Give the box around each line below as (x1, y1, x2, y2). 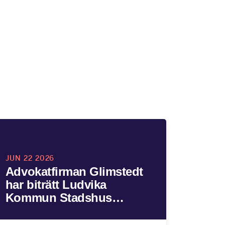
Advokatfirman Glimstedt (5, 165, 143, 178)
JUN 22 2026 (5, 154, 55, 163)
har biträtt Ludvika (5, 178, 106, 191)
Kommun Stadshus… (5, 191, 124, 204)
